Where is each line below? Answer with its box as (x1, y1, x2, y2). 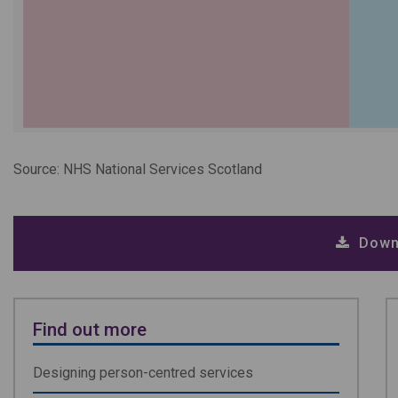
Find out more (33, 319, 147, 341)
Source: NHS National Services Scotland (13, 161, 262, 179)
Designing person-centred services (33, 364, 253, 382)
